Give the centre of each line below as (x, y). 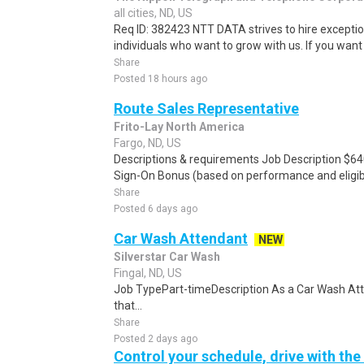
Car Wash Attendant (181, 238)
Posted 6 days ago (156, 209)
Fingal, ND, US (148, 273)
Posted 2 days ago (156, 339)
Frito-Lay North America (179, 127)
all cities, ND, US (153, 13)
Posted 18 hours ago (160, 79)
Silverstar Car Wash (167, 257)
